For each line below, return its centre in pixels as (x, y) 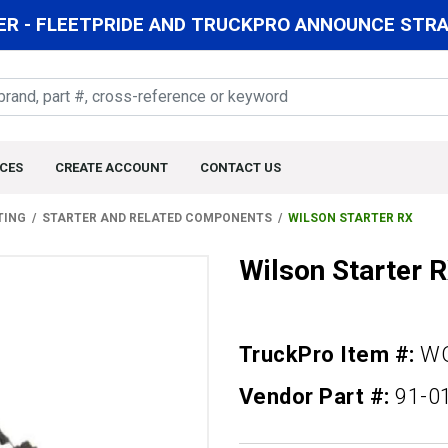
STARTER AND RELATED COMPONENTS (157, 218)
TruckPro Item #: (330, 355)
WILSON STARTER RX (350, 218)
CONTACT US (240, 168)
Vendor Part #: (317, 397)
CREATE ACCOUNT (111, 168)
